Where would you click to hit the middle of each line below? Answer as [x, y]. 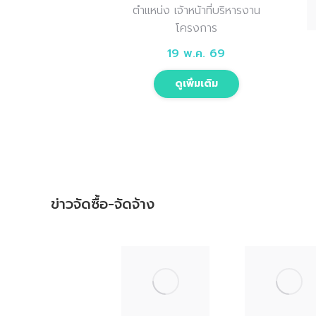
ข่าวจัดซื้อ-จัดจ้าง [103, 203]
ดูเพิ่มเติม [196, 83]
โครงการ [196, 28]
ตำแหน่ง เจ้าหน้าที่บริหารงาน [196, 10]
